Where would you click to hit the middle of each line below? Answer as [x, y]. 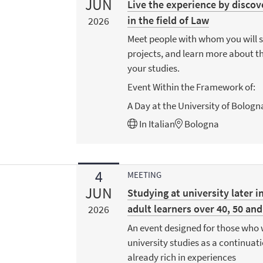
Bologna [201, 124]
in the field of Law [168, 20]
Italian [162, 124]
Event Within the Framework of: [192, 87]
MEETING [145, 175]
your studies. [154, 68]
